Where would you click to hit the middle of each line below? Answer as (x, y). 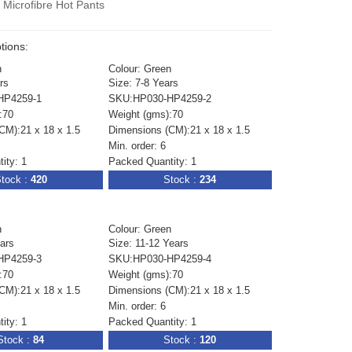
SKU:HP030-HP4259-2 (159, 98)
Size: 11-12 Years (148, 243)
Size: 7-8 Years (143, 82)
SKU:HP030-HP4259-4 (159, 258)
